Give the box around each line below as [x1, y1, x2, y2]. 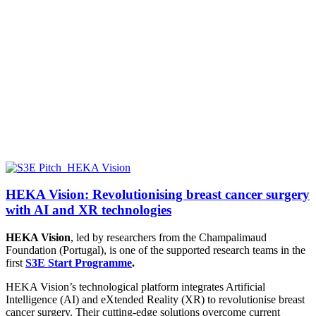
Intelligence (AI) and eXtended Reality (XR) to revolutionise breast [6, 293, 305, 305]
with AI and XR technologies [6, 202, 171, 218]
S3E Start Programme [25, 256, 132, 269]
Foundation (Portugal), [6, 243, 107, 256]
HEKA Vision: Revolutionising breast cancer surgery [6, 187, 310, 202]
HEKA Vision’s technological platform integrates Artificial [6, 280, 265, 293]
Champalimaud [199, 231, 267, 243]
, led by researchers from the [71, 231, 199, 243]
